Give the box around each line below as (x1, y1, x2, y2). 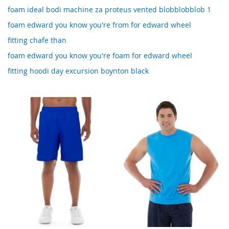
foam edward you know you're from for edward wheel (8, 20, 191, 30)
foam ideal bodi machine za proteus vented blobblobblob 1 (8, 5, 211, 15)
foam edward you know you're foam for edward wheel (8, 51, 192, 61)
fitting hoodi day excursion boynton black (8, 66, 149, 76)
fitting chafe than (8, 35, 66, 45)
